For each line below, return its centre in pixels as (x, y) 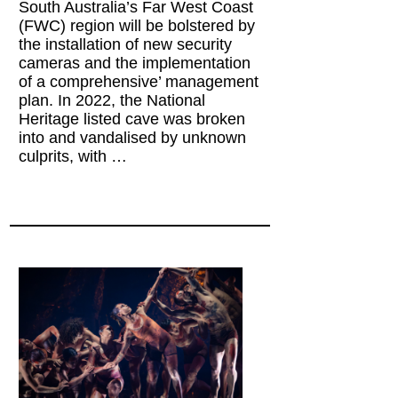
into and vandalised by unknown (133, 137)
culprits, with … (73, 156)
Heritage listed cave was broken (132, 119)
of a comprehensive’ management (139, 81)
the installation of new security (126, 44)
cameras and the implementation (135, 63)
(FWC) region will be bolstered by (137, 25)
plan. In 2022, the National (112, 100)
